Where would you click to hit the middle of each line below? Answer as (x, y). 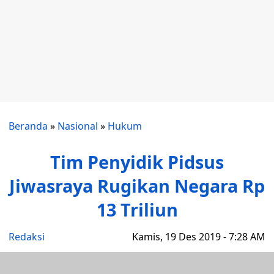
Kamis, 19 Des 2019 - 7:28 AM (199, 237)
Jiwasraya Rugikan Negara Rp (137, 186)
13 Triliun (137, 209)
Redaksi (27, 237)
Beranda (28, 126)
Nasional (78, 126)
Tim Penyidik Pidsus (137, 162)
